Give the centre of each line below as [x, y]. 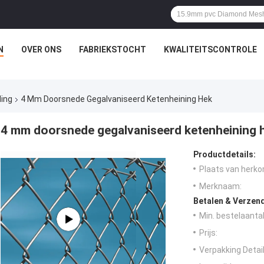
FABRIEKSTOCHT [113, 49]
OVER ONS [41, 49]
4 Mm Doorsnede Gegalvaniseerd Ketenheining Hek [116, 99]
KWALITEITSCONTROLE [210, 49]
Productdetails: [225, 155]
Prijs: [208, 233]
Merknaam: [220, 187]
